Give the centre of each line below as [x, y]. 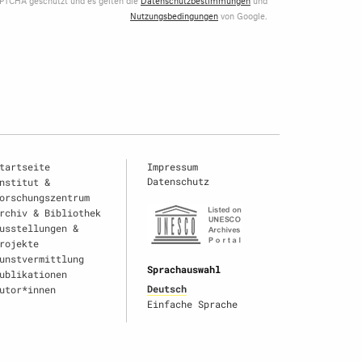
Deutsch [167, 288]
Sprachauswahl [184, 269]
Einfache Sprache [192, 303]
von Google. [243, 15]
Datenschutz [178, 181]
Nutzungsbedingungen [174, 15]
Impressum [173, 166]
